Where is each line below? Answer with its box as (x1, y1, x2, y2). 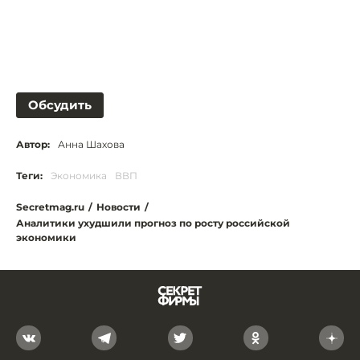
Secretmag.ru (16, 200, 84, 213)
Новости (96, 200, 141, 213)
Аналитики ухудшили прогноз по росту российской (16, 216, 290, 229)
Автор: (16, 137, 50, 150)
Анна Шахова (58, 137, 125, 150)
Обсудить (28, 96, 92, 112)
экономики (16, 231, 76, 243)
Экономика (51, 169, 107, 182)
